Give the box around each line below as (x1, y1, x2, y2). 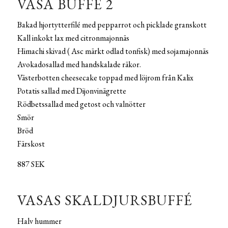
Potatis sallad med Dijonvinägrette (17, 85, 126, 97)
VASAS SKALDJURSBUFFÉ (17, 190, 192, 209)
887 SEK (17, 158, 45, 169)
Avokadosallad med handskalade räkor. (17, 59, 141, 70)
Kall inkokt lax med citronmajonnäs (17, 33, 129, 44)
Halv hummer (17, 215, 62, 226)
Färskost (17, 138, 45, 150)
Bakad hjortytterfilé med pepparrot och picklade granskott (17, 19, 207, 31)
